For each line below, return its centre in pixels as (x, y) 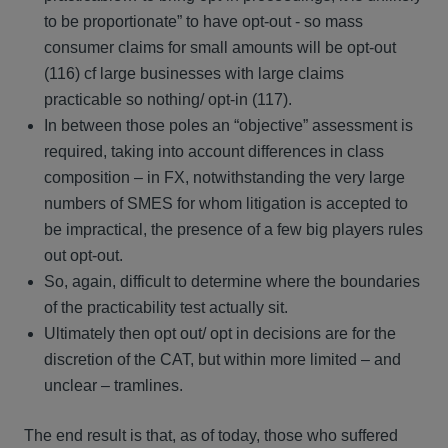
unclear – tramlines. (113, 385)
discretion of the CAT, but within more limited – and (222, 359)
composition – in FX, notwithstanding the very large (224, 177)
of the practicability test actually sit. (166, 307)
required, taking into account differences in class (214, 151)
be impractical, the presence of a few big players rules (233, 229)
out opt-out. (83, 255)
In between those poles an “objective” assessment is (228, 125)
